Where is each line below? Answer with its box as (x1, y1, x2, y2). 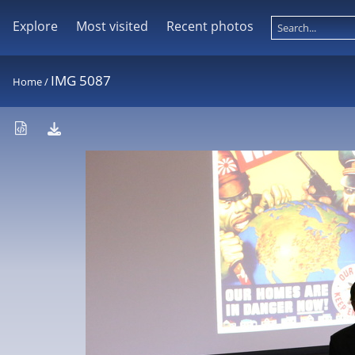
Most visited (75, 17, 148, 35)
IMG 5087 (51, 71, 111, 90)
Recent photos (166, 17, 254, 35)
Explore (13, 17, 58, 35)
